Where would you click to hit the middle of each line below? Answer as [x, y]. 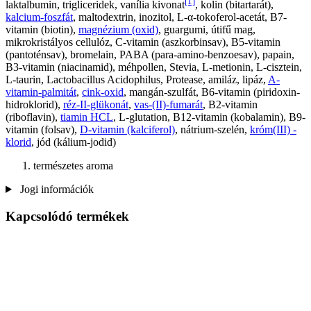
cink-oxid [103, 92]
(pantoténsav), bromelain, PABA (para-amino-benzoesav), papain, [150, 54]
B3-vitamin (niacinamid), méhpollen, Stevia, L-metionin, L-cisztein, [154, 67]
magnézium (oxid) [118, 29]
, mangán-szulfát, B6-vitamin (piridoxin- [212, 92]
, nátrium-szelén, [212, 129]
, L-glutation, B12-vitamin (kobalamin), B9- [209, 117]
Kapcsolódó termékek [67, 216]
